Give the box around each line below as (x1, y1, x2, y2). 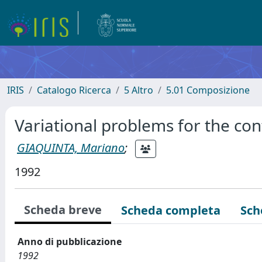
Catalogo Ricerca (37, 84, 111, 96)
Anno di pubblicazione (18, 235, 122, 248)
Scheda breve (24, 202, 102, 218)
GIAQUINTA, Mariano (17, 139, 125, 156)
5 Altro (124, 84, 153, 96)
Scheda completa (121, 202, 220, 218)
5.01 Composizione (166, 84, 250, 96)
